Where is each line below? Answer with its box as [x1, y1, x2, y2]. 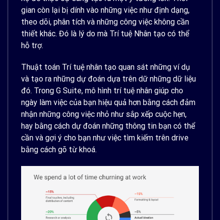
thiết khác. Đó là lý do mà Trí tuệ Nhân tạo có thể [21, 28, 189, 38]
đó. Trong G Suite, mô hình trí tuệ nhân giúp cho [21, 86, 183, 96]
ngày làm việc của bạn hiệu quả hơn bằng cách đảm [21, 98, 195, 108]
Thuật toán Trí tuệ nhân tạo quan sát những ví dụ [21, 62, 190, 72]
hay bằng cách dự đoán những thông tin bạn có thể [21, 121, 195, 131]
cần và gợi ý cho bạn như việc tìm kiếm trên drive [21, 133, 189, 143]
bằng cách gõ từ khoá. [21, 145, 97, 155]
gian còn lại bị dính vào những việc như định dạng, [21, 5, 190, 15]
